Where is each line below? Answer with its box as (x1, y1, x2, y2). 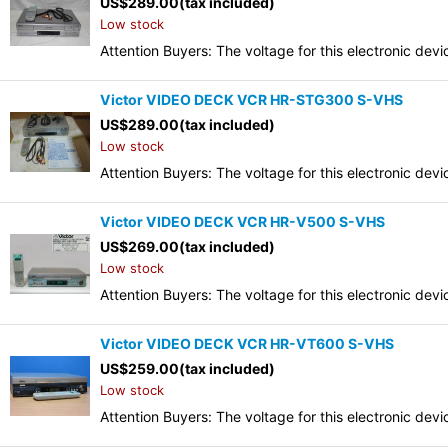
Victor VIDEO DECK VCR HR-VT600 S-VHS (100, 335, 394, 353)
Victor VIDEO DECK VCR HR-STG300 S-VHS (100, 91, 403, 109)
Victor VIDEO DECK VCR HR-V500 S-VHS (100, 213, 385, 231)
